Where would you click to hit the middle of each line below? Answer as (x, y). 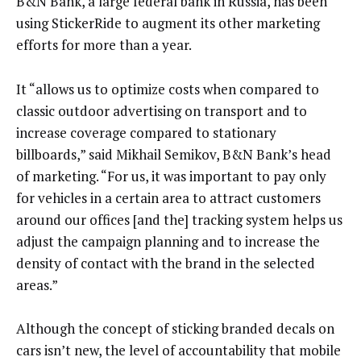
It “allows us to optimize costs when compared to (168, 89)
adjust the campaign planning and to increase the (168, 241)
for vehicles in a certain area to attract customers (168, 197)
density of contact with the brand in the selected (166, 263)
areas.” (37, 284)
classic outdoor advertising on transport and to (162, 110)
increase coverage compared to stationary (146, 132)
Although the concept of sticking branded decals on (175, 329)
